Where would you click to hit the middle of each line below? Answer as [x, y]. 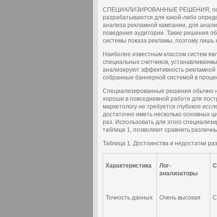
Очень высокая [180, 198]
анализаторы [178, 173]
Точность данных [129, 198]
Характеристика [129, 166]
